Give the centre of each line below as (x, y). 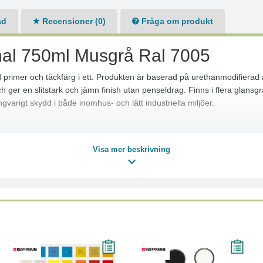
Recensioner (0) (73, 21)
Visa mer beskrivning (131, 149)
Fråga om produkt (176, 21)
